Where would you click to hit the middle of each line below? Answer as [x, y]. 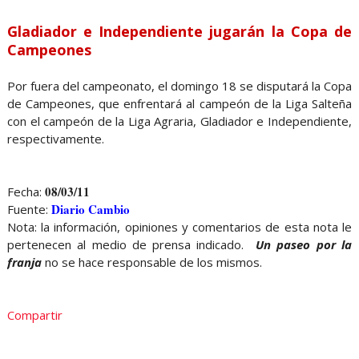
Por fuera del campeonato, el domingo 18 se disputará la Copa [179, 86]
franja [24, 262]
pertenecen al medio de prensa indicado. [131, 245]
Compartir [34, 315]
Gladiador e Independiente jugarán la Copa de [179, 32]
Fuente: [29, 210]
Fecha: [26, 192]
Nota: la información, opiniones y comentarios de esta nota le [179, 227]
